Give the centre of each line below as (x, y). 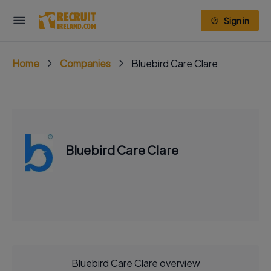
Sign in (237, 21)
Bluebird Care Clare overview (135, 263)
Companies (85, 63)
